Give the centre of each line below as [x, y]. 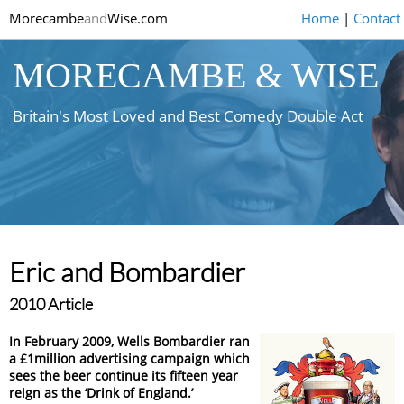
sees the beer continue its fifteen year [124, 376]
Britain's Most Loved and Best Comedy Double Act [188, 116]
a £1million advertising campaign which [130, 358]
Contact [376, 18]
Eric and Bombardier [128, 272]
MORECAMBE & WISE [196, 75]
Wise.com [138, 18]
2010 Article [51, 304]
